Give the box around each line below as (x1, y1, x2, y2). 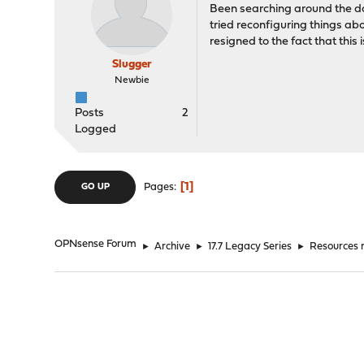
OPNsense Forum (54, 239, 137, 249)
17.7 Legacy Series (208, 241, 292, 252)
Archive (154, 241, 191, 252)
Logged (75, 123, 117, 136)
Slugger (111, 58, 152, 71)
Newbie (114, 76, 149, 85)
